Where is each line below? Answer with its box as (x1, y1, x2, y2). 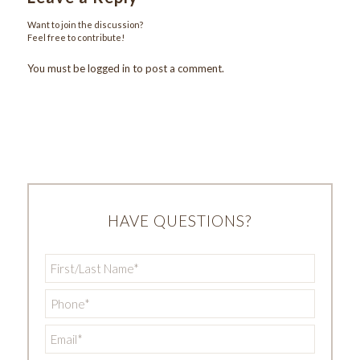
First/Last (44, 254, 98, 268)
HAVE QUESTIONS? (108, 211, 252, 231)
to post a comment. (129, 62, 224, 76)
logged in (87, 62, 130, 76)
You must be (27, 62, 88, 76)
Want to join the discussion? (27, 19, 143, 31)
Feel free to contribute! (27, 32, 125, 43)
